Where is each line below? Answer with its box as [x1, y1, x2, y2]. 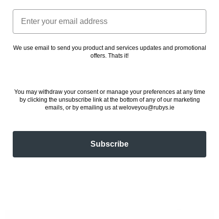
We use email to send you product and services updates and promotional [13, 44, 206, 51]
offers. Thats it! [90, 52, 129, 59]
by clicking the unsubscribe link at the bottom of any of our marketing [19, 96, 200, 103]
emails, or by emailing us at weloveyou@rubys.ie [44, 104, 175, 111]
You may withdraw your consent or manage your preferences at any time [14, 88, 205, 95]
